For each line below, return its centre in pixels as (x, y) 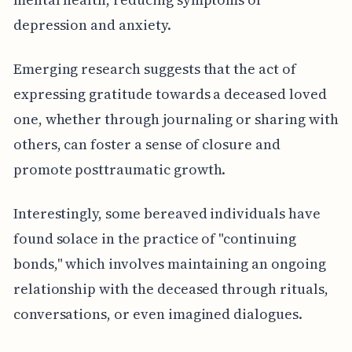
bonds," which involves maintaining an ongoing (169, 263)
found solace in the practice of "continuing (154, 238)
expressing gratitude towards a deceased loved (170, 93)
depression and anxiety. (92, 24)
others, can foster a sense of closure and (147, 144)
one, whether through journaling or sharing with (176, 119)
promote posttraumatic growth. (119, 169)
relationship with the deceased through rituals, (170, 288)
